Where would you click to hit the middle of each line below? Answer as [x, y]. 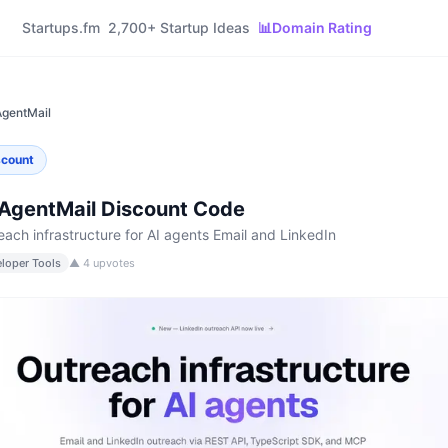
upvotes [112, 263]
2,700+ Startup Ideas [178, 27]
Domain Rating [321, 27]
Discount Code [170, 209]
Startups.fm [60, 27]
